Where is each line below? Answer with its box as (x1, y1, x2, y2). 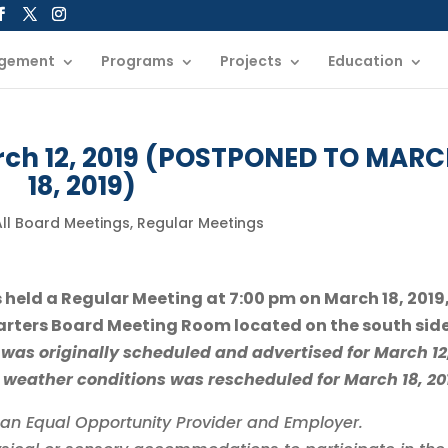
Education (328, 50, 403, 71)
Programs (101, 50, 174, 71)
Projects (220, 50, 282, 71)
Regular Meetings (136, 213, 264, 233)
